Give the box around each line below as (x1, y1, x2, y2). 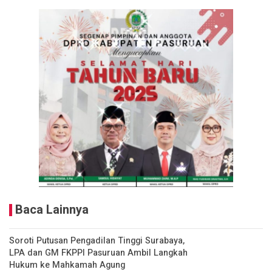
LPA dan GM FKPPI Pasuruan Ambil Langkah (9, 246, 188, 259)
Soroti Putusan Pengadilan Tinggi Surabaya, (9, 234, 185, 247)
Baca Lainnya (15, 200, 89, 219)
